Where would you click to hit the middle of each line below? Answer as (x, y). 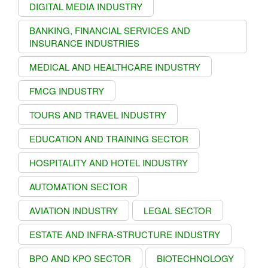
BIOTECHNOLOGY (195, 258)
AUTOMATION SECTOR (78, 186)
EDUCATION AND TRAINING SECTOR (109, 138)
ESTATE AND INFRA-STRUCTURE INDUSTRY (125, 234)
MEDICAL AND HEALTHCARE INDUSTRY (115, 66)
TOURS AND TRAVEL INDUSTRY (98, 114)
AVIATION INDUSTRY (74, 210)
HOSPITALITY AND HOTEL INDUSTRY (109, 162)
